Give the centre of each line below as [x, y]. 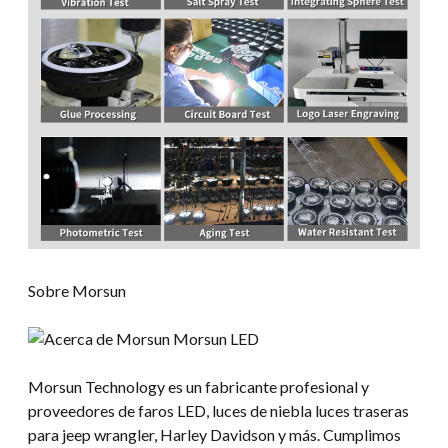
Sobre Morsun [77, 291]
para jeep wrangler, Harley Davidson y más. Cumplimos [214, 435]
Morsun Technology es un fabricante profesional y [198, 387]
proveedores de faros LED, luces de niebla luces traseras [218, 411]
